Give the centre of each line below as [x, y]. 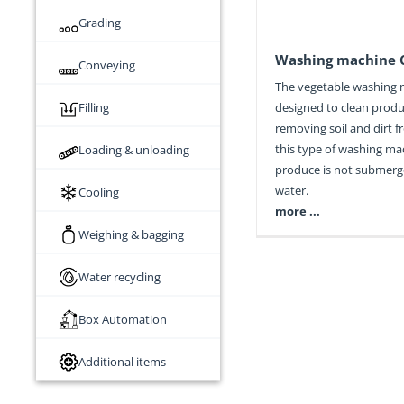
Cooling [99, 192]
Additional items [122, 361]
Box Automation [123, 319]
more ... [297, 211]
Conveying [107, 64]
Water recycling [119, 276]
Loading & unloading [134, 149]
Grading [100, 22]
